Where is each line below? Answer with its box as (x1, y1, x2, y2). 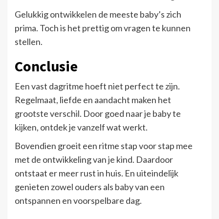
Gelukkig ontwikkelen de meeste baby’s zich (15, 8, 181, 20)
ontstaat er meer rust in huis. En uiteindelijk (15, 167, 178, 178)
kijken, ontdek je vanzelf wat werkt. (15, 121, 148, 132)
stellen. (15, 36, 43, 47)
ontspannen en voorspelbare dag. (15, 195, 142, 206)
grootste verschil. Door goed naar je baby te (15, 108, 181, 119)
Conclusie (15, 56, 78, 75)
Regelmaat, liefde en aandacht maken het (15, 94, 171, 105)
